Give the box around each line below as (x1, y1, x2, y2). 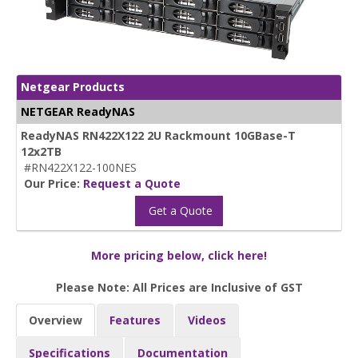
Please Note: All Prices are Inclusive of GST (55, 279, 303, 295)
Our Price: (24, 175, 83, 191)
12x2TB (21, 143, 62, 159)
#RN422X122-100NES (24, 159, 137, 175)
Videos (188, 312, 226, 328)
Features (109, 312, 161, 328)
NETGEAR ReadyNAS (21, 103, 135, 119)
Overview (29, 312, 82, 328)
